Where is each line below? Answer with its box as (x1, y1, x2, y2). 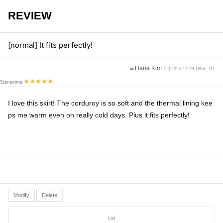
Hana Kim (135, 65, 162, 72)
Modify (13, 192, 29, 198)
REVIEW (8, 9, 52, 22)
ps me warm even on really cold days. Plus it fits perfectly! (8, 111, 190, 119)
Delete (42, 192, 57, 198)
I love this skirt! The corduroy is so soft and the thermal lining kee (8, 99, 213, 107)
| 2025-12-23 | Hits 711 (167, 66, 215, 71)
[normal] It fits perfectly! (8, 40, 93, 50)
